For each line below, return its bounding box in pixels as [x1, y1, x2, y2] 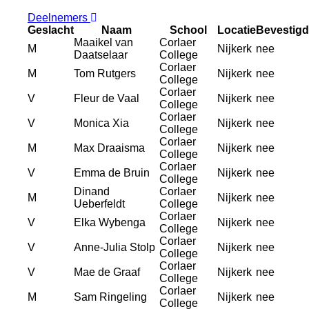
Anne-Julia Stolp [74, 241, 155, 254]
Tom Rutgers [74, 68, 136, 80]
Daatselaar [74, 49, 128, 61]
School [170, 24, 207, 37]
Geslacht [28, 24, 74, 37]
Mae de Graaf [74, 266, 140, 279]
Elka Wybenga [74, 217, 146, 229]
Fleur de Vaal [74, 92, 139, 105]
